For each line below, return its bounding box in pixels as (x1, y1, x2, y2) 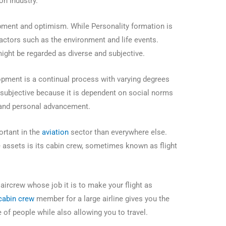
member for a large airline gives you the (34, 194, 170, 204)
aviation (42, 128, 69, 137)
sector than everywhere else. (69, 128, 167, 137)
